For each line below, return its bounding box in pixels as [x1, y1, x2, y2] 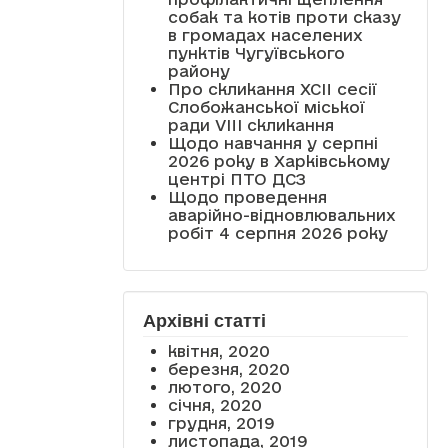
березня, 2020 [167, 359, 290, 378]
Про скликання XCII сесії [167, 79, 377, 98]
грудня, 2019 [167, 413, 275, 432]
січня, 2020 [167, 395, 262, 414]
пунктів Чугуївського [167, 43, 345, 62]
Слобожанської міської [167, 97, 365, 116]
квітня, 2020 [167, 341, 270, 360]
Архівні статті [142, 310, 266, 331]
